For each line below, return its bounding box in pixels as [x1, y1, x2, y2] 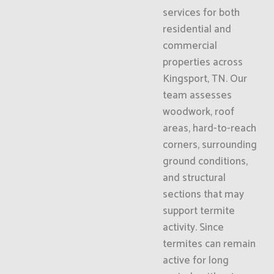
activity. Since [162, 219, 224, 236]
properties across [162, 54, 243, 71]
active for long [162, 252, 229, 269]
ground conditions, [162, 153, 248, 170]
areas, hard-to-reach [162, 120, 256, 137]
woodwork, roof [162, 103, 234, 120]
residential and [162, 21, 231, 38]
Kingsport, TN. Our [162, 70, 247, 87]
